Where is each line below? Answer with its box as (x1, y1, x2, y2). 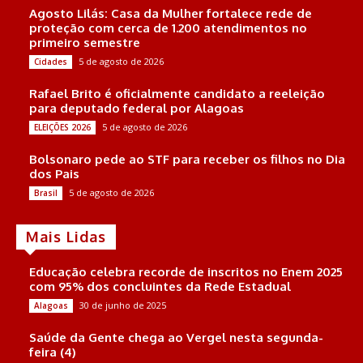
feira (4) (29, 344, 76, 360)
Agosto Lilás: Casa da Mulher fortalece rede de (29, 5, 312, 21)
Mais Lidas (26, 227, 106, 246)
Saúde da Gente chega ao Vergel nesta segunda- (29, 329, 323, 345)
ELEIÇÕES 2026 (34, 121, 91, 133)
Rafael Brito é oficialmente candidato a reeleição (29, 85, 325, 101)
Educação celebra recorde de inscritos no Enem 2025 (29, 263, 343, 280)
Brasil (34, 186, 58, 199)
